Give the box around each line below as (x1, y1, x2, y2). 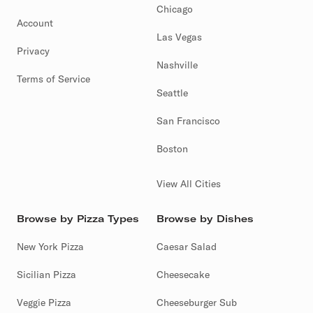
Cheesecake (156, 265, 210, 278)
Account (17, 13, 53, 27)
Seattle (156, 83, 188, 96)
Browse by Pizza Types (17, 209, 139, 222)
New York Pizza (17, 237, 84, 250)
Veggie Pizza (17, 293, 71, 306)
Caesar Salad (156, 237, 217, 250)
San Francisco (156, 111, 220, 124)
